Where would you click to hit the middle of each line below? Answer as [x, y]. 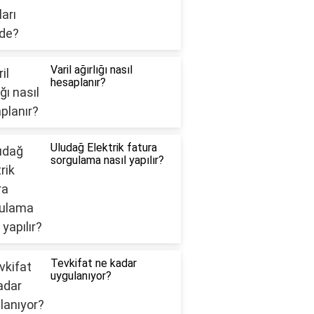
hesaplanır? [78, 83]
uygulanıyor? [81, 276]
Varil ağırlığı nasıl [91, 70]
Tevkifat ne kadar [93, 264]
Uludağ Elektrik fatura [103, 148]
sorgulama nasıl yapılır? [107, 161]
